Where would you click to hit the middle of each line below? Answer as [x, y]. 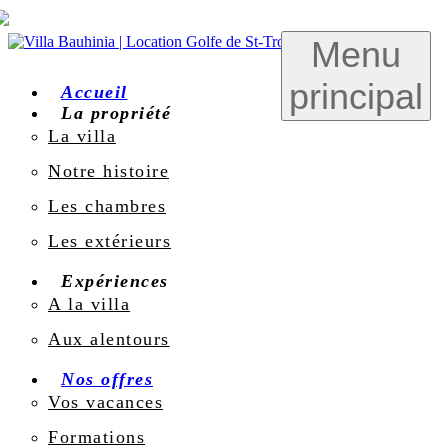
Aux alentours [109, 339]
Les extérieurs [109, 241]
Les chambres [107, 206]
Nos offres [107, 379]
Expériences [115, 281]
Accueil [94, 92]
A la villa [89, 304]
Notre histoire [108, 171]
